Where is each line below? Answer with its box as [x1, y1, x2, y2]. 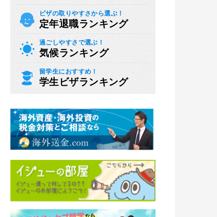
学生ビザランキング [39, 75, 128, 89]
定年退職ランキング [39, 16, 128, 31]
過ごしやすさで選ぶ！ [39, 37, 105, 47]
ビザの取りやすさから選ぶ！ [39, 8, 124, 18]
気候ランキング [39, 46, 108, 60]
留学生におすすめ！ [39, 66, 98, 76]
